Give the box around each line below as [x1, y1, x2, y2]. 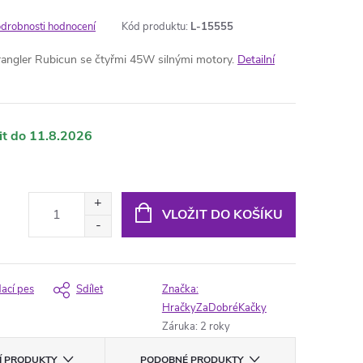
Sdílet [76, 282, 103, 297]
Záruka [161, 319, 195, 334]
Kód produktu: [122, 19, 188, 34]
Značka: [161, 282, 199, 297]
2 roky [199, 319, 230, 334]
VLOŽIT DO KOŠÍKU [161, 205, 283, 224]
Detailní [237, 52, 275, 67]
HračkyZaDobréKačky [161, 301, 267, 315]
